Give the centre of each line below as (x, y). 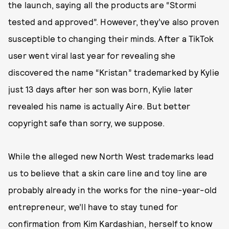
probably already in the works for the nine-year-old (113, 190)
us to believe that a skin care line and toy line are (108, 173)
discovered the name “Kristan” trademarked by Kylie (114, 72)
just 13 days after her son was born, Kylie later (101, 89)
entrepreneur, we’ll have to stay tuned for (93, 207)
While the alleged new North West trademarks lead (111, 156)
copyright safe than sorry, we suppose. (87, 123)
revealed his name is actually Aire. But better (99, 106)
